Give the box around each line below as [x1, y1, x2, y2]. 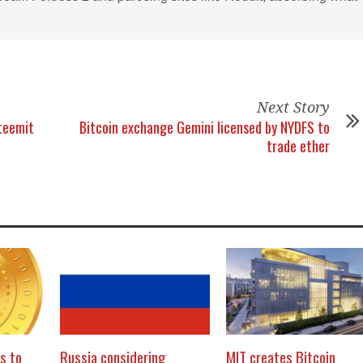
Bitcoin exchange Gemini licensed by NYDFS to [79, 117, 330, 139]
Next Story [257, 99, 330, 117]
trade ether [267, 135, 330, 157]
